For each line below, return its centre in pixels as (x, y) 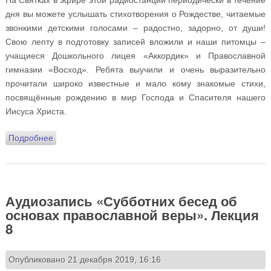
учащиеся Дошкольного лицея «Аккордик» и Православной (135, 55)
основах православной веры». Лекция (132, 214)
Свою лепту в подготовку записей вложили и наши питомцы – (135, 41)
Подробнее (31, 138)
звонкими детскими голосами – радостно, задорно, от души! (135, 28)
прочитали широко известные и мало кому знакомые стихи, (135, 83)
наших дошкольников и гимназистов (124, 152)
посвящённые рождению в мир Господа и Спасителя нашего (135, 97)
